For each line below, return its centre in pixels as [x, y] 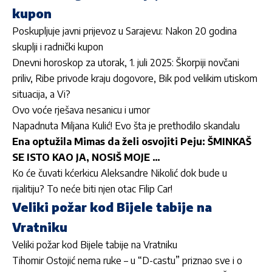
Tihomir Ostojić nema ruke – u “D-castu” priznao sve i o [127, 260]
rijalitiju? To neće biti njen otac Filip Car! [92, 189]
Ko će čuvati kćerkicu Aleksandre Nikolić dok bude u [120, 173]
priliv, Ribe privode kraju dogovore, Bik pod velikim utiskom [135, 78]
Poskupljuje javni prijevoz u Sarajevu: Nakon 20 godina [124, 31]
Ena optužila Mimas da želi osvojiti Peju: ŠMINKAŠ [132, 141]
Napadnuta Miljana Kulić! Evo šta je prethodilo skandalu [126, 125]
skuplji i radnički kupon [58, 46]
